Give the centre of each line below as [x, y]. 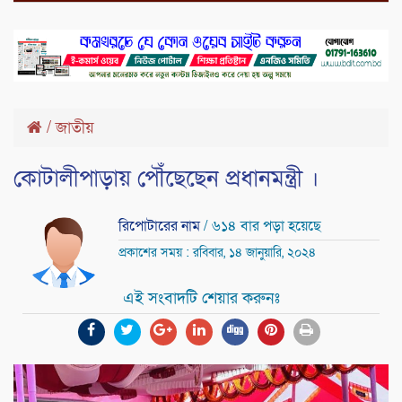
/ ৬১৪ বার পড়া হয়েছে [262, 226]
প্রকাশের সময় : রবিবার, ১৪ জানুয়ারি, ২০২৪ [217, 252]
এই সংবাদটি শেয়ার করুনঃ [201, 299]
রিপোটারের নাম [161, 226]
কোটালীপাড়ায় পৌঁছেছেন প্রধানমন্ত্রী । [166, 178]
